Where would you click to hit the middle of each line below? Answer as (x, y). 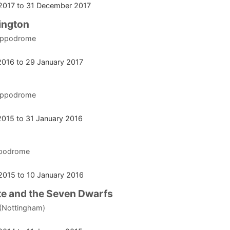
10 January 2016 (55, 175)
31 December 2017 (59, 6)
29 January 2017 (54, 62)
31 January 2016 (54, 119)
